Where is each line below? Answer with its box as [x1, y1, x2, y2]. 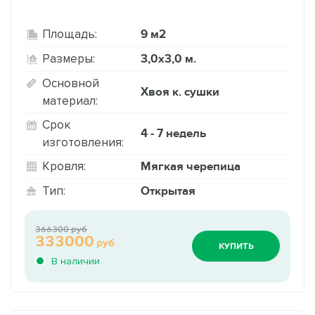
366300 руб [35, 224, 87, 234]
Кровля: [42, 160, 86, 173]
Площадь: [42, 27, 97, 41]
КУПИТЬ [218, 241, 254, 252]
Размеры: [42, 52, 95, 65]
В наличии [51, 255, 100, 266]
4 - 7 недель [141, 126, 206, 141]
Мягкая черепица [141, 159, 240, 174]
